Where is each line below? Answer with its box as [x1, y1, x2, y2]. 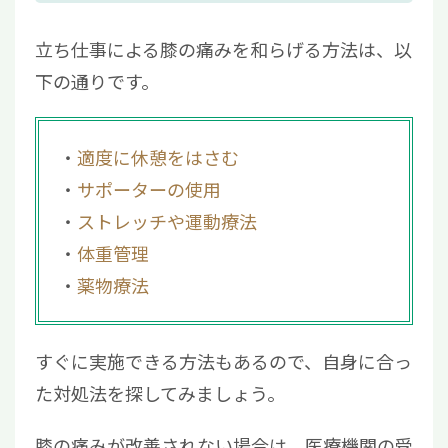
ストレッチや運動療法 [77, 208, 257, 235]
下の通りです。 [35, 68, 159, 95]
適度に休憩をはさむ [77, 144, 239, 171]
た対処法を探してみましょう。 [35, 380, 285, 407]
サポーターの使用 [77, 176, 221, 203]
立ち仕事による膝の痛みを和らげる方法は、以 [35, 36, 412, 63]
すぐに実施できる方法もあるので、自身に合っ [35, 348, 412, 375]
